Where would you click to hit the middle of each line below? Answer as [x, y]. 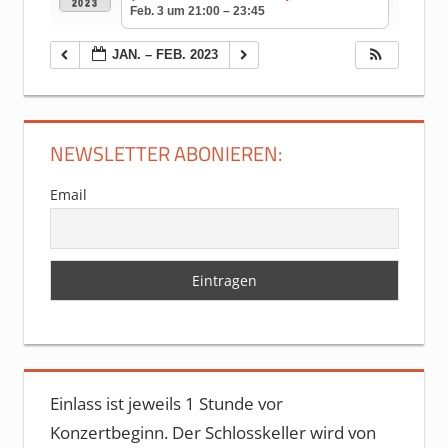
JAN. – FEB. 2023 [164, 55]
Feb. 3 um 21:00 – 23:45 [197, 10]
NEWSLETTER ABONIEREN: [165, 154]
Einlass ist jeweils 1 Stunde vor [166, 404]
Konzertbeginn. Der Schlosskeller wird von [212, 433]
